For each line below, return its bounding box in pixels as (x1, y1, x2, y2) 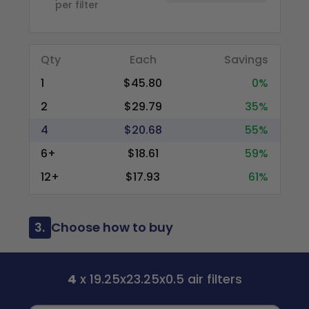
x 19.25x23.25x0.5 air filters (76, 270, 242, 288)
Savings (224, 52, 269, 68)
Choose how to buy (50, 219, 173, 236)
